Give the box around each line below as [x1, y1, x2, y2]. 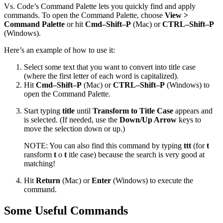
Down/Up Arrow [119, 115, 177, 124]
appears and [173, 107, 213, 115]
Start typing [24, 107, 62, 115]
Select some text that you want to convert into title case [24, 63, 196, 72]
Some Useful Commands [4, 204, 128, 218]
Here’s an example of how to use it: [4, 46, 115, 55]
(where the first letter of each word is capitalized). [24, 72, 179, 81]
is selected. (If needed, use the [24, 115, 119, 124]
